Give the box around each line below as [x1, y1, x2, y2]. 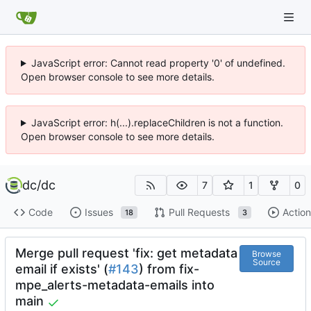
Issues [84, 206, 113, 219]
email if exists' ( [15, 261, 108, 276]
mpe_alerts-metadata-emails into [15, 277, 215, 292]
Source [252, 257, 280, 268]
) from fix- [139, 261, 199, 276]
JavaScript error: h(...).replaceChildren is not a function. [31, 117, 283, 128]
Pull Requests [168, 206, 230, 219]
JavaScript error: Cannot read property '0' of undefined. [31, 57, 285, 69]
